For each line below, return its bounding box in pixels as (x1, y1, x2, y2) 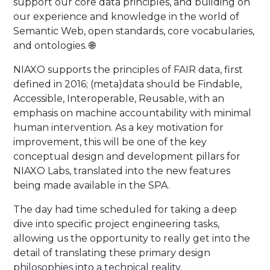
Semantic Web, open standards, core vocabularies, (13, 25, 255, 37)
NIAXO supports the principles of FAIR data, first (13, 64, 243, 75)
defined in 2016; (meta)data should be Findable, (13, 78, 242, 90)
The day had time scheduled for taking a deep (13, 204, 237, 215)
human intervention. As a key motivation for (13, 122, 224, 133)
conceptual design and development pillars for (13, 151, 241, 162)
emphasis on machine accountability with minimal (13, 107, 252, 119)
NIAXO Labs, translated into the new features (13, 165, 231, 177)
